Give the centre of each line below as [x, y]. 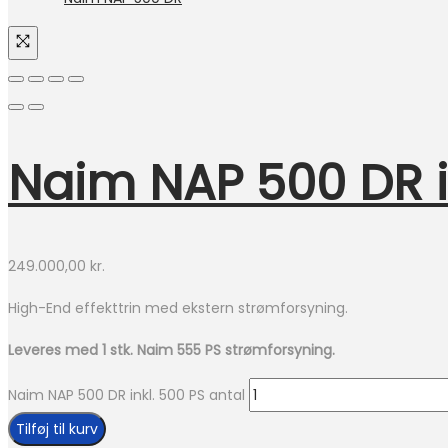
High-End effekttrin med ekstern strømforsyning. [178, 308]
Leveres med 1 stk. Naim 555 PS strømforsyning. [171, 350]
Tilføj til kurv [57, 429]
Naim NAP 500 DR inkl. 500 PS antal [126, 395]
